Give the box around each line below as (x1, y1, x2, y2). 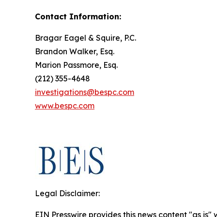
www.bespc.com (35, 100, 94, 110)
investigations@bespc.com (35, 87, 134, 97)
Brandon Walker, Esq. (35, 46, 114, 56)
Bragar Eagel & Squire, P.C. (35, 32, 136, 43)
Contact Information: (35, 11, 121, 21)
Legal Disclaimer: (35, 188, 100, 198)
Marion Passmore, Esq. (35, 60, 118, 70)
